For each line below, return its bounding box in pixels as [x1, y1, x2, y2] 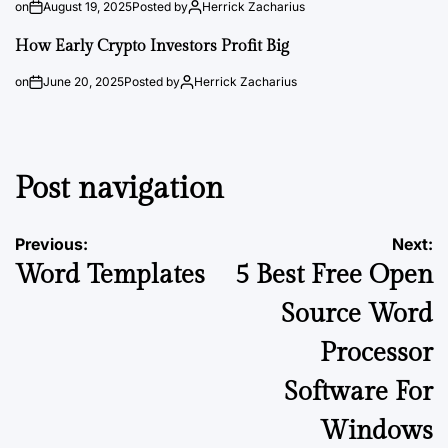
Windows [320, 415, 433, 446]
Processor [320, 337, 433, 368]
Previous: [15, 233, 88, 254]
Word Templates [15, 259, 205, 290]
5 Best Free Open [235, 259, 433, 290]
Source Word [281, 298, 433, 329]
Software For [284, 376, 433, 407]
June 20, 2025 [43, 74, 124, 89]
